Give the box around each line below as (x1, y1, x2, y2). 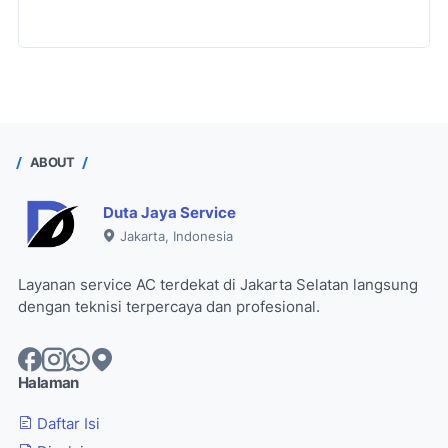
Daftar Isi (33, 414, 100, 433)
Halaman (18, 373, 79, 392)
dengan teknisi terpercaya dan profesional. (18, 297, 320, 316)
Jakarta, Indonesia (116, 228, 233, 244)
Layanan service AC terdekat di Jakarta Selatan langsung (18, 275, 418, 294)
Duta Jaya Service (103, 203, 236, 222)
